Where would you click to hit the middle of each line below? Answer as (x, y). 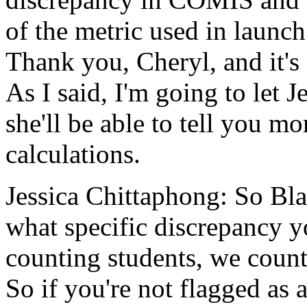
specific (106, 226)
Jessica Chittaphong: (116, 196)
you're (98, 288)
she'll (33, 123)
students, (155, 257)
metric (109, 30)
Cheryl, (176, 61)
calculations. (73, 154)
